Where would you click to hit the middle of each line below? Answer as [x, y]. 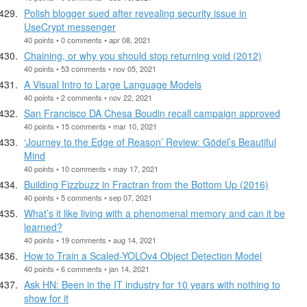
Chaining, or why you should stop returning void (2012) [143, 55]
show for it [46, 298]
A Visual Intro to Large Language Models [113, 84]
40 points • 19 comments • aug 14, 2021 [90, 240]
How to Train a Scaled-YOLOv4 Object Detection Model [143, 255]
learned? [43, 226]
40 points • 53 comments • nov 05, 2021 [90, 68]
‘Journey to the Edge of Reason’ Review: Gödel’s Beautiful [150, 142]
